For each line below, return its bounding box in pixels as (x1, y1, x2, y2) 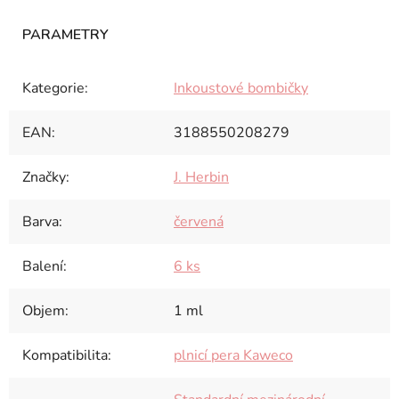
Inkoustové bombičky (174, 77, 308, 98)
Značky (22, 167, 66, 187)
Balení (22, 256, 63, 276)
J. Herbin (174, 167, 229, 187)
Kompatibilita (22, 345, 108, 365)
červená (174, 211, 224, 232)
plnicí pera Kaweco (174, 345, 293, 365)
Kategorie (22, 77, 85, 98)
